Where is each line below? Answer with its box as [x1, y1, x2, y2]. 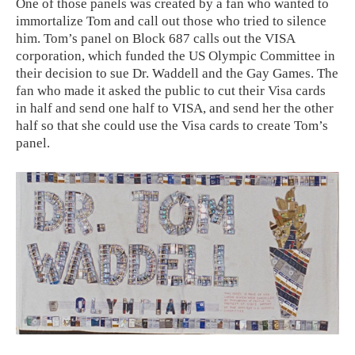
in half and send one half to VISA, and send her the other [16, 101, 334, 116]
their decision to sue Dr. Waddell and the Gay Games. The [16, 66, 338, 81]
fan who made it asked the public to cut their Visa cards [16, 83, 326, 98]
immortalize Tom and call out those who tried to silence [16, 13, 326, 29]
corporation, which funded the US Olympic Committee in [16, 48, 335, 63]
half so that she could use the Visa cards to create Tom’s [16, 118, 328, 133]
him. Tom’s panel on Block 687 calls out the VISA [16, 31, 295, 46]
